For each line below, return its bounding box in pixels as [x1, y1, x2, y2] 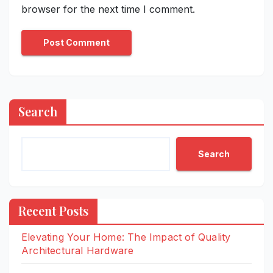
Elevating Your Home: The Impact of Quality [21, 231, 231, 244]
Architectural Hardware [21, 244, 134, 257]
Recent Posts [18, 202, 88, 219]
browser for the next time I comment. [21, 3, 195, 16]
